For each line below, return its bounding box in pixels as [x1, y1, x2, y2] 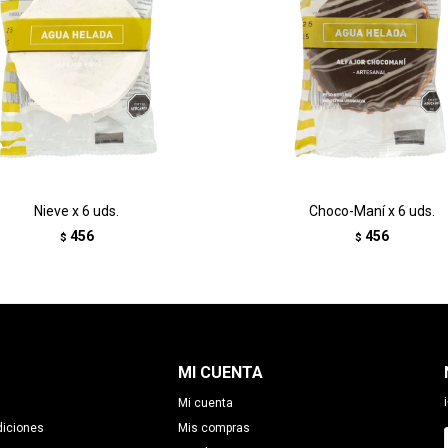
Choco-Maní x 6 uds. [308, 203, 435, 219]
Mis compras [177, 421, 250, 435]
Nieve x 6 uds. [34, 203, 119, 219]
